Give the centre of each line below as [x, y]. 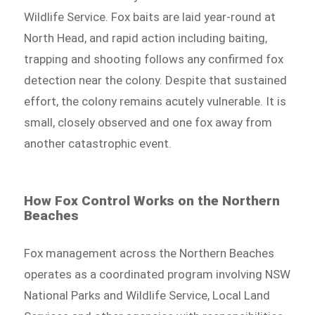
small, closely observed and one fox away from [148, 122]
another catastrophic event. [98, 143]
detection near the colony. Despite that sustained [156, 80]
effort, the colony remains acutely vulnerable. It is [155, 101]
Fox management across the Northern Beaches [149, 253]
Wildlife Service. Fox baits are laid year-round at [150, 17]
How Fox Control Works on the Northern [152, 200]
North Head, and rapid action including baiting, [146, 38]
